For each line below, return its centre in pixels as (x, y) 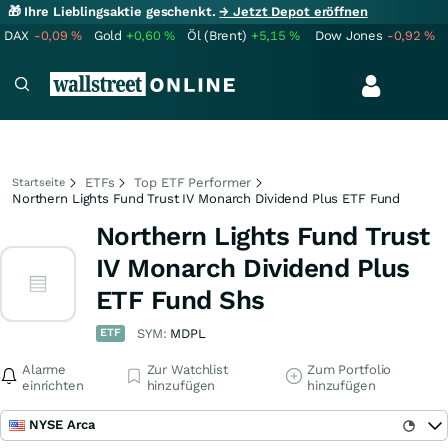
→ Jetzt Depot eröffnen (293, 11)
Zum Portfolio (349, 369)
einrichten (53, 385)
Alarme (44, 369)
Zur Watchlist (187, 369)
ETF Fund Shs (180, 300)
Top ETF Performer (193, 182)
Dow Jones (349, 35)
